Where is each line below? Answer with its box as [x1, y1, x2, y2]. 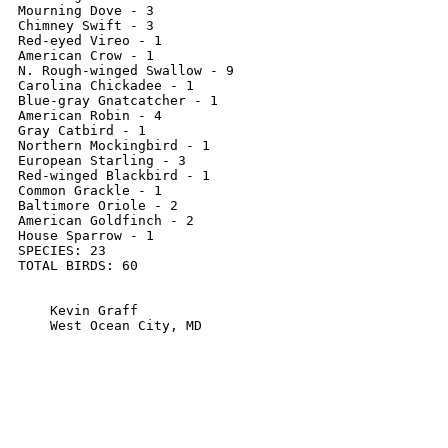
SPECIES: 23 [18, 243, 106, 258]
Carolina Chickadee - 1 [18, 78, 194, 93]
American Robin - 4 [18, 108, 162, 123]
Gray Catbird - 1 [18, 123, 146, 138]
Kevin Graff [18, 303, 138, 318]
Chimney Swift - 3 [18, 18, 154, 33]
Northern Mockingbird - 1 [18, 138, 210, 153]
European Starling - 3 [18, 153, 186, 168]
